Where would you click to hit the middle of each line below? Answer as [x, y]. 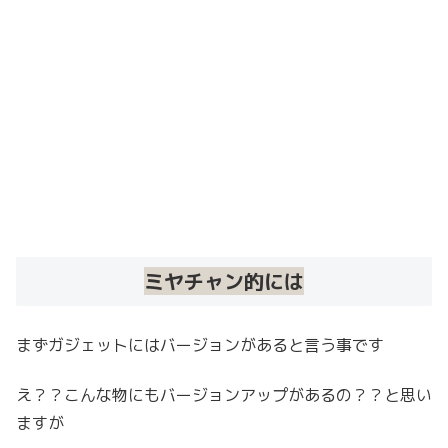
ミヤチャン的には [224, 280]
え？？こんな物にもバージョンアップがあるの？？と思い [224, 395]
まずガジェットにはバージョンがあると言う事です [200, 345]
